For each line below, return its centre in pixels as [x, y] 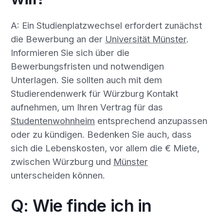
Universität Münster [145, 39]
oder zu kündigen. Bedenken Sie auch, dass [101, 134]
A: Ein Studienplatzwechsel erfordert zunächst [106, 25]
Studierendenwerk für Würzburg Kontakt [94, 93]
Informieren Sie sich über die [70, 52]
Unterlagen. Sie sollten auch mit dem [86, 80]
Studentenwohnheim [53, 120]
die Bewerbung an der [58, 39]
